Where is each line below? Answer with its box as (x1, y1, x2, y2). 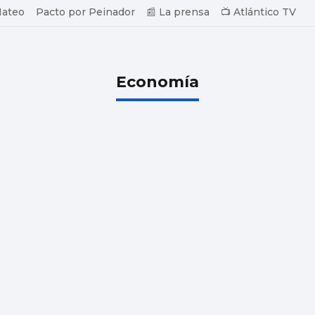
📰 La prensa (146, 6, 210, 18)
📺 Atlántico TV (221, 6, 296, 18)
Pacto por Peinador (36, 6, 135, 18)
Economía (116, 72, 199, 91)
